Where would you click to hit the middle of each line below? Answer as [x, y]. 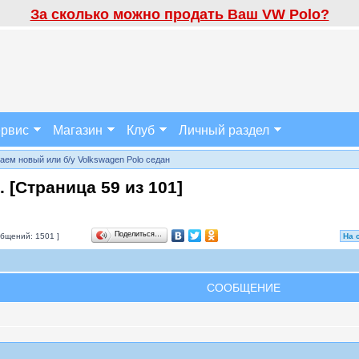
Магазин [78, 129]
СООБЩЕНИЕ [243, 288]
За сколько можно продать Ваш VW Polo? [179, 14]
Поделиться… [138, 234]
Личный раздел [224, 129]
